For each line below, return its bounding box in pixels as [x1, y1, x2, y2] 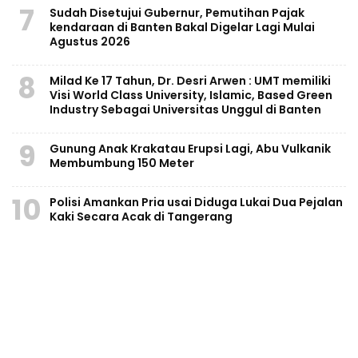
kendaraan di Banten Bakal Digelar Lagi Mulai [50, 18, 315, 35]
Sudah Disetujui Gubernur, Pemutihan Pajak [50, 4, 304, 21]
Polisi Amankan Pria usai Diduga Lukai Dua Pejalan [50, 193, 343, 210]
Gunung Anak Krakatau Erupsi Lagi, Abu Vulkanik [50, 140, 331, 157]
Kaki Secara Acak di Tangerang [50, 208, 233, 225]
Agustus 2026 [50, 33, 130, 50]
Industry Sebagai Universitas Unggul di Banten [50, 101, 321, 117]
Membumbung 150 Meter [50, 154, 194, 171]
